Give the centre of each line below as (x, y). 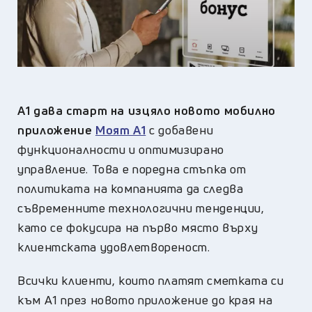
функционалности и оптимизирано (121, 149)
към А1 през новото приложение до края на (145, 299)
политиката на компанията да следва (131, 188)
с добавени (180, 130)
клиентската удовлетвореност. (116, 247)
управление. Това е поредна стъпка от (132, 169)
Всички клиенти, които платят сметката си (151, 280)
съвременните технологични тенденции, (141, 208)
